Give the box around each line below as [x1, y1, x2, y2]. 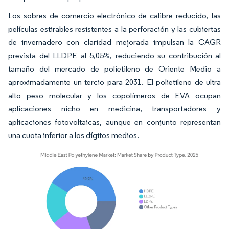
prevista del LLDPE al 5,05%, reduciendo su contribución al [8, 51, 221, 60]
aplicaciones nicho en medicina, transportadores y [8, 104, 221, 113]
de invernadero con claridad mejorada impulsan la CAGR [8, 37, 221, 47]
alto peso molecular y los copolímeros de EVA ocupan [8, 90, 221, 100]
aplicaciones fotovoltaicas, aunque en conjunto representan [8, 117, 221, 127]
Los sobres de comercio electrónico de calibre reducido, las [8, 11, 221, 20]
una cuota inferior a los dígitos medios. [8, 130, 139, 140]
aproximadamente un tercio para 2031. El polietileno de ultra [8, 77, 221, 87]
